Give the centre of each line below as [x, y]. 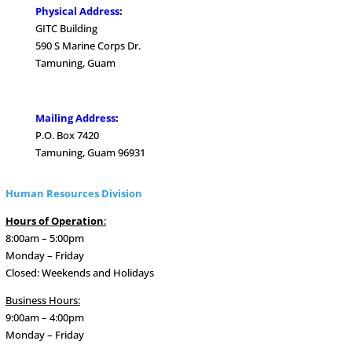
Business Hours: [42, 300]
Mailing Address [75, 117]
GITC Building [66, 28]
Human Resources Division [73, 193]
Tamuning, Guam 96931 [90, 152]
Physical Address [77, 11]
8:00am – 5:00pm [44, 238]
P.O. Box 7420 [67, 135]
